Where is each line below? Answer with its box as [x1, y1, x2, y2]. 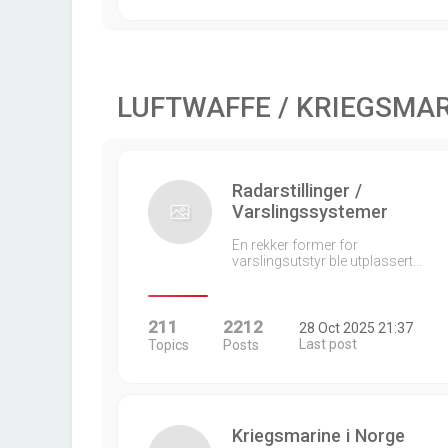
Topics [148, 337, 189, 353]
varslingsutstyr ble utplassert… [232, 253, 422, 269]
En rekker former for [232, 237, 358, 253]
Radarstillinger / [232, 180, 362, 201]
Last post [298, 336, 357, 352]
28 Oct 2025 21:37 [298, 320, 413, 336]
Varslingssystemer [232, 201, 388, 222]
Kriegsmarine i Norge [232, 425, 405, 446]
